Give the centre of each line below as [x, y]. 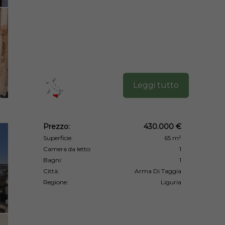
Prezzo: [57, 126]
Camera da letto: [67, 149]
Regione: [56, 182]
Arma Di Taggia [158, 171]
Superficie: [58, 138]
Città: [51, 171]
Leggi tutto [156, 85]
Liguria [171, 182]
